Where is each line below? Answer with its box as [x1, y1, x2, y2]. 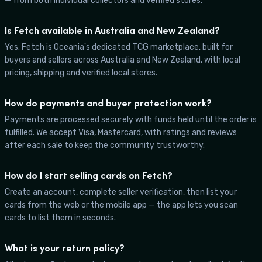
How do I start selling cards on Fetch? [5, 169, 173, 181]
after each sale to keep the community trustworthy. [5, 140, 205, 150]
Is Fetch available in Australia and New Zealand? [5, 24, 220, 36]
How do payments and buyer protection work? [5, 96, 212, 109]
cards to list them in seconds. [5, 212, 116, 223]
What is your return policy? [5, 242, 125, 254]
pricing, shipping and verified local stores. [5, 67, 157, 78]
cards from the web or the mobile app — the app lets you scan [5, 199, 238, 210]
